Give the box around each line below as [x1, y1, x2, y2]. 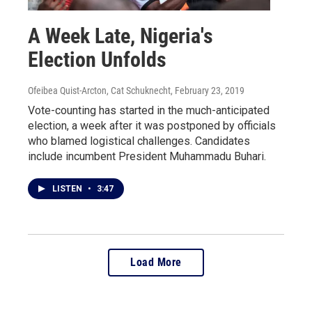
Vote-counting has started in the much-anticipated [28, 103, 270, 117]
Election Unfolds [28, 47, 166, 72]
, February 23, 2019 [171, 84, 244, 96]
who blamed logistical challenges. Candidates [28, 134, 250, 148]
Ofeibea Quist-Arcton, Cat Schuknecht [28, 84, 171, 96]
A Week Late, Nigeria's [28, 23, 213, 48]
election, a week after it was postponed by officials [28, 118, 276, 132]
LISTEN [52, 183, 84, 194]
